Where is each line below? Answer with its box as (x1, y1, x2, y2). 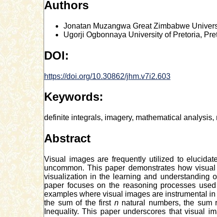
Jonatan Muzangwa (63, 21, 133, 30)
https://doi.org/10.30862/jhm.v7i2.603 (44, 72, 170, 80)
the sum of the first (44, 199, 114, 207)
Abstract (44, 132, 91, 145)
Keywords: (44, 90, 103, 104)
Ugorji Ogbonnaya (63, 30, 128, 39)
